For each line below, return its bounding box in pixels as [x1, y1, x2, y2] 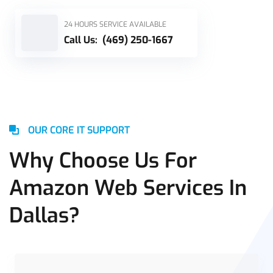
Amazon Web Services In [9, 174, 247, 202]
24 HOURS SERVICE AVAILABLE [64, 19, 168, 29]
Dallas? [9, 202, 80, 230]
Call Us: [64, 33, 102, 46]
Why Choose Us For [9, 147, 197, 175]
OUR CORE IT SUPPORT [28, 123, 130, 136]
